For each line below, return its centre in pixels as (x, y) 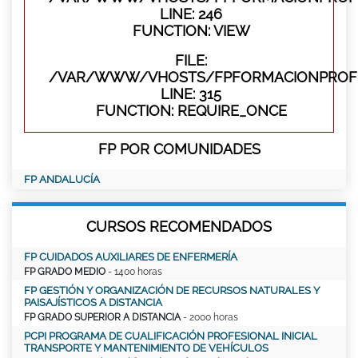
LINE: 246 (191, 14)
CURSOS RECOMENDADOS (179, 226)
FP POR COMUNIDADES (179, 149)
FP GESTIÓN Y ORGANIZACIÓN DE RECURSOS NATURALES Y (172, 290)
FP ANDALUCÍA (62, 179)
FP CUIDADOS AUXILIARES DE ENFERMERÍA (131, 257)
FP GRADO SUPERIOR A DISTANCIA (102, 317)
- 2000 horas (209, 317)
